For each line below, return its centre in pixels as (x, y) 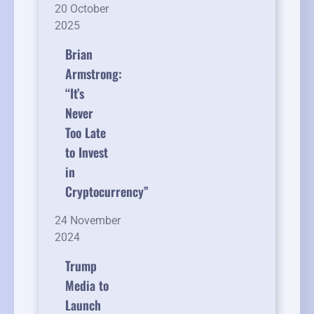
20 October (82, 9)
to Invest (87, 152)
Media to (87, 286)
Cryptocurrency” (107, 192)
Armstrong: (94, 74)
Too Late (86, 133)
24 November (88, 221)
